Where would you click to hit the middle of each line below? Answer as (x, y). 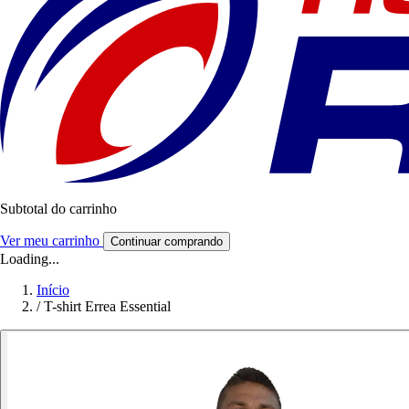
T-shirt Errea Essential (107, 307)
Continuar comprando (167, 242)
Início (53, 290)
